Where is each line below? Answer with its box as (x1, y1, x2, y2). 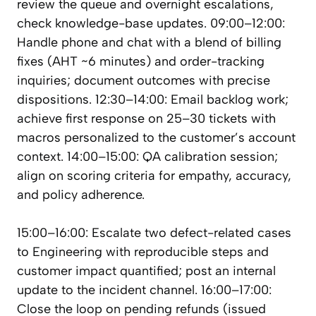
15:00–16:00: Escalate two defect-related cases (17, 225, 291, 241)
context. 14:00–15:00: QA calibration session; (17, 149, 278, 165)
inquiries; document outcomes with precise (17, 73, 270, 89)
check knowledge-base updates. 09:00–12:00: (17, 16, 285, 32)
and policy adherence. (17, 187, 145, 203)
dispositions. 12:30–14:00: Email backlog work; (17, 92, 288, 108)
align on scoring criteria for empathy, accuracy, (17, 168, 291, 184)
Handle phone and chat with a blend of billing (17, 35, 281, 51)
